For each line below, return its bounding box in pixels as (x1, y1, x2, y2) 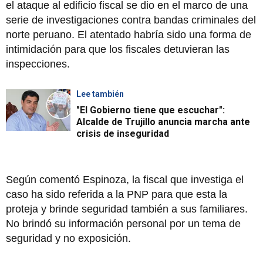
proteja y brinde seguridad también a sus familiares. (6, 203, 248, 215)
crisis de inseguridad (76, 128, 169, 140)
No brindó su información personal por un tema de (6, 218, 241, 230)
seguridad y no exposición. (6, 232, 131, 245)
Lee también (76, 89, 124, 99)
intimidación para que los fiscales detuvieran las (6, 43, 230, 56)
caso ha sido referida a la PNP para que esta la (6, 188, 227, 201)
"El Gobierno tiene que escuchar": (76, 104, 225, 116)
